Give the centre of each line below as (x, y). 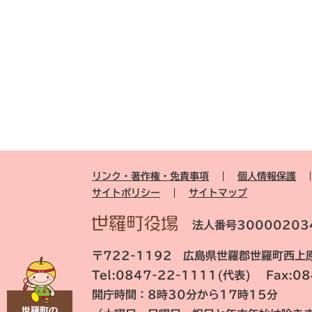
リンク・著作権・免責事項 (150, 176)
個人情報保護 (267, 176)
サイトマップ (218, 193)
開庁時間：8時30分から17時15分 (185, 295)
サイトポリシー (126, 193)
